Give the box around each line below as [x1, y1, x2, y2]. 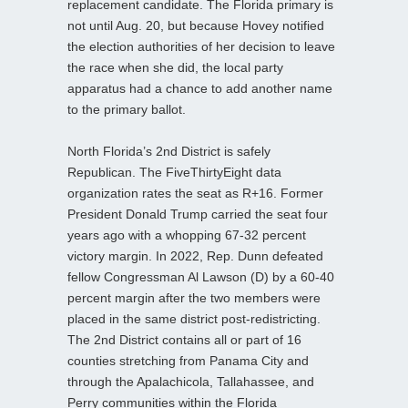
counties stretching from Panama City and [67, 352, 309, 368]
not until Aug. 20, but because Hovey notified [67, 17, 324, 33]
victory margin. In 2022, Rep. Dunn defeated [67, 248, 323, 263]
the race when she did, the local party [67, 59, 283, 75]
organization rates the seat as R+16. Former [67, 185, 323, 200]
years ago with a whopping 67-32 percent [67, 227, 306, 242]
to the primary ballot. [67, 101, 186, 117]
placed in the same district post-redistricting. [67, 311, 321, 326]
